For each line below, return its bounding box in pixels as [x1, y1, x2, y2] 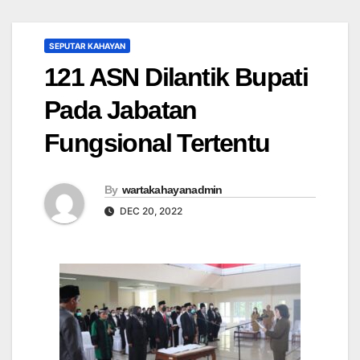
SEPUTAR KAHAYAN [49, 41, 125, 51]
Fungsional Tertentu [44, 129, 270, 158]
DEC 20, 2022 [117, 205, 182, 218]
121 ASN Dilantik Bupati [44, 63, 309, 92]
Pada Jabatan [44, 96, 197, 125]
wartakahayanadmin [121, 183, 223, 197]
